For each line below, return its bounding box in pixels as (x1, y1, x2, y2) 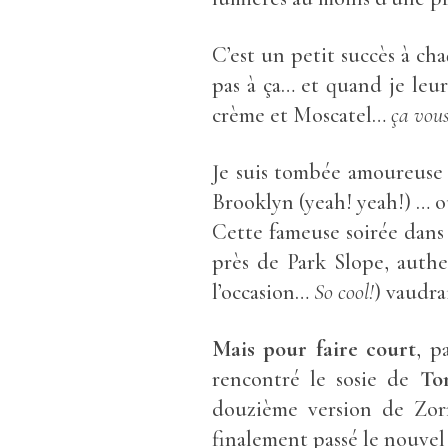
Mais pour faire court (212, 336, 417, 362)
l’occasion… (212, 279, 314, 305)
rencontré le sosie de (212, 366, 420, 392)
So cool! (314, 279, 374, 305)
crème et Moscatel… (212, 102, 391, 128)
